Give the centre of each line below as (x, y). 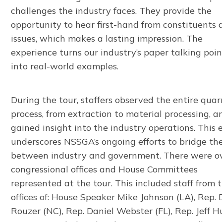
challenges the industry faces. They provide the (111, 10)
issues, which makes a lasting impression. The (107, 38)
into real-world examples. (65, 66)
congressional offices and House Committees (105, 169)
